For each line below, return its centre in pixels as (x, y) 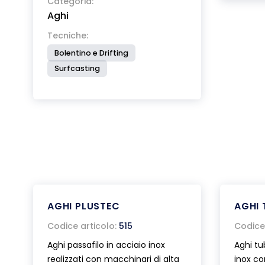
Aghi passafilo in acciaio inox (106, 245)
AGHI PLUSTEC (84, 206)
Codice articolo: (82, 226)
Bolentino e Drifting (91, 53)
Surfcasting (77, 68)
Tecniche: (68, 35)
